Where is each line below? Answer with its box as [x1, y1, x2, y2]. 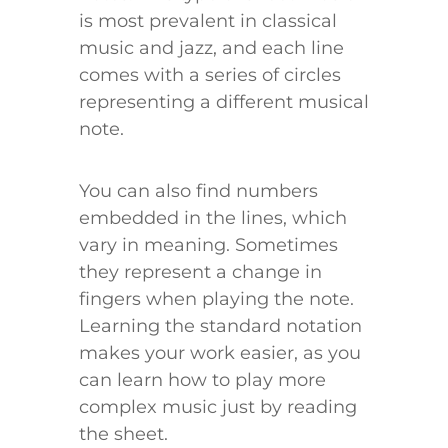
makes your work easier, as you [79, 342, 361, 365]
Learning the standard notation [79, 315, 362, 338]
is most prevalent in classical [79, 10, 337, 33]
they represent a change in [79, 261, 322, 284]
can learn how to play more [79, 369, 326, 392]
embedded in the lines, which [79, 207, 347, 230]
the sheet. [79, 423, 168, 446]
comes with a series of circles [79, 64, 341, 87]
